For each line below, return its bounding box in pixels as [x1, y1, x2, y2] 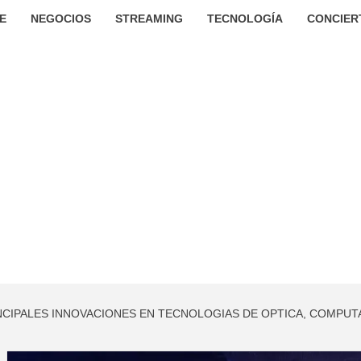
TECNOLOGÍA [206, 12, 283, 25]
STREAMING [114, 12, 183, 25]
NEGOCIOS [30, 12, 91, 25]
